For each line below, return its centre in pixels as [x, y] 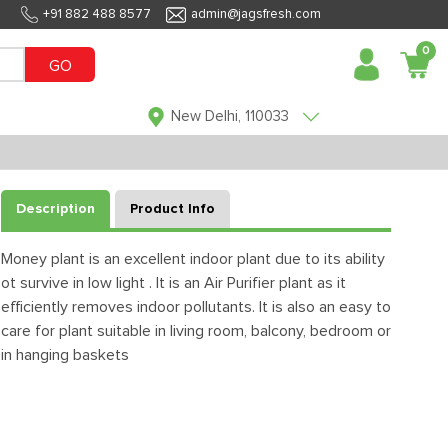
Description [55, 209]
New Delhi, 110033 [230, 116]
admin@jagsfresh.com [256, 14]
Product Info [172, 209]
